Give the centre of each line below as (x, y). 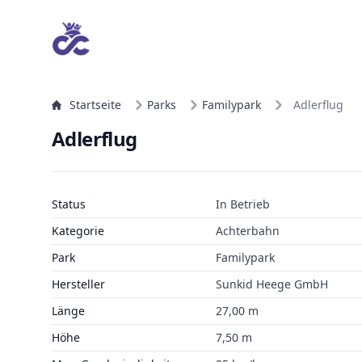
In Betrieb (242, 204)
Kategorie (78, 231)
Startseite (95, 105)
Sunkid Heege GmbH (271, 284)
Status (69, 204)
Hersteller (78, 284)
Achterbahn (247, 231)
